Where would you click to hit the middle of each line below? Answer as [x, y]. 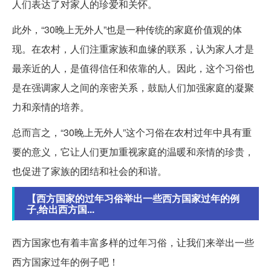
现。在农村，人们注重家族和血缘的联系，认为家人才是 [133, 48]
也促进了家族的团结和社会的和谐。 [90, 171]
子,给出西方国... [60, 209]
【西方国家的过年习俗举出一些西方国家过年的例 [133, 198]
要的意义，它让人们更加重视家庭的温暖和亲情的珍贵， [133, 151]
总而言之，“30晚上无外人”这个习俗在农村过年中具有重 [132, 132]
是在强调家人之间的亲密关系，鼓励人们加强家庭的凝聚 [133, 87]
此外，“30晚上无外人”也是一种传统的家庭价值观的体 [127, 29]
